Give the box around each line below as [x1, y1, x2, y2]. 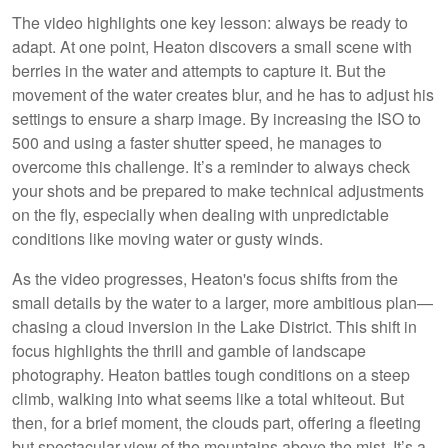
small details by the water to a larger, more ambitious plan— [12, 290, 433, 314]
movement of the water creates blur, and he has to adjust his [12, 82, 434, 106]
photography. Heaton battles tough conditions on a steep [12, 362, 410, 386]
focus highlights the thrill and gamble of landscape [12, 338, 366, 362]
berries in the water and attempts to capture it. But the [12, 58, 386, 82]
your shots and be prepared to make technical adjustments [12, 178, 424, 202]
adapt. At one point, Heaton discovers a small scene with [12, 34, 412, 58]
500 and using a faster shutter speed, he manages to [12, 130, 382, 154]
